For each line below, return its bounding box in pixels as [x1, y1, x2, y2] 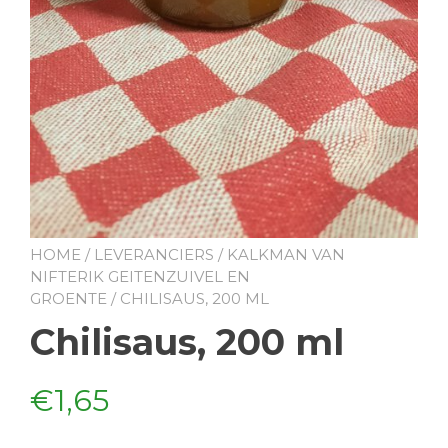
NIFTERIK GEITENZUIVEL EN [30, 266, 250, 286]
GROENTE [30, 288, 107, 308]
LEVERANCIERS [94, 244, 214, 264]
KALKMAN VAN [227, 244, 345, 264]
